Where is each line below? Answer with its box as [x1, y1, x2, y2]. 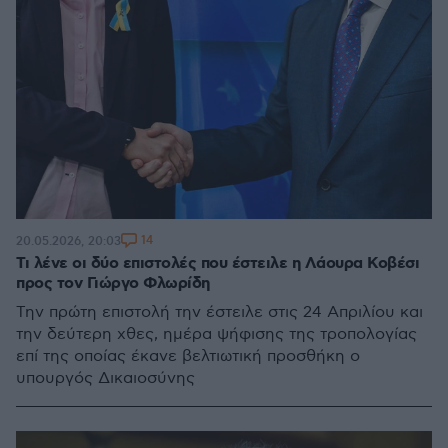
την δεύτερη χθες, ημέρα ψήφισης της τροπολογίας [16, 325, 417, 344]
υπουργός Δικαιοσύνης [16, 369, 195, 388]
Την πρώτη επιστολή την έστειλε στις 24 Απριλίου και [16, 303, 423, 322]
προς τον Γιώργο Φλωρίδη [16, 273, 210, 294]
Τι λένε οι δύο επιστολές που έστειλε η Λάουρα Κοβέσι [16, 253, 419, 274]
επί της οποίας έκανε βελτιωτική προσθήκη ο [16, 347, 360, 366]
